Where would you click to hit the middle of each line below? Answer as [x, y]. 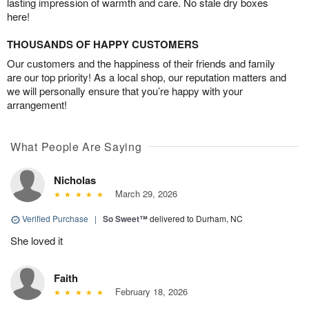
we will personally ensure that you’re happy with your [125, 91]
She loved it [37, 241]
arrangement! [37, 105]
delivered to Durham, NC [196, 219]
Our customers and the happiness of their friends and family [141, 63]
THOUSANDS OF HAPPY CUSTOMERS [103, 44]
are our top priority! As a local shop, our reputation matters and [147, 77]
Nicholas [75, 180]
